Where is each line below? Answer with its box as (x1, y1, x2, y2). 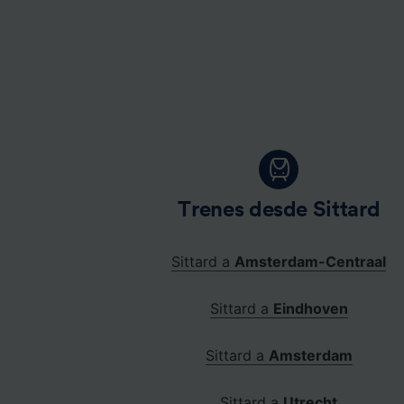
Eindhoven (272, 298, 348, 317)
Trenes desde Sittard (178, 198, 381, 221)
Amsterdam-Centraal (234, 252, 387, 271)
